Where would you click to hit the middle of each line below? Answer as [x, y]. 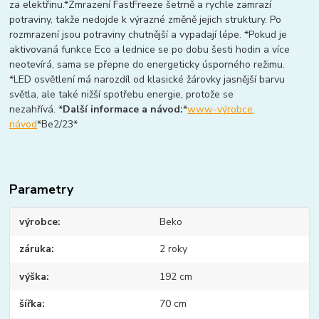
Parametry [42, 189]
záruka [36, 249]
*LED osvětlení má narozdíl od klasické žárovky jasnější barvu [147, 79]
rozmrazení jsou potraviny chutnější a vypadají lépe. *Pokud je [148, 34]
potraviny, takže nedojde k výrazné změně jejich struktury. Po [146, 19]
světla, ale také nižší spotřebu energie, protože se [122, 94]
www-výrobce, [221, 109]
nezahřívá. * [36, 109]
